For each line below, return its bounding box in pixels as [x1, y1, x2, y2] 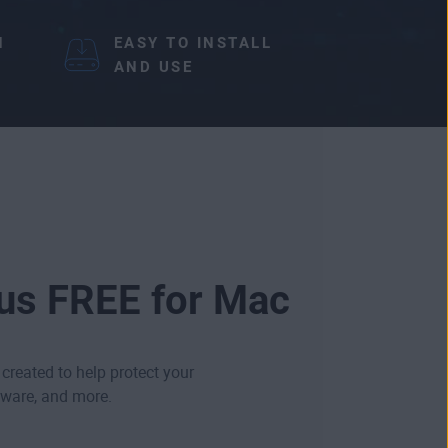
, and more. [33, 386, 112, 406]
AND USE [113, 57, 194, 76]
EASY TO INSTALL [113, 33, 273, 52]
